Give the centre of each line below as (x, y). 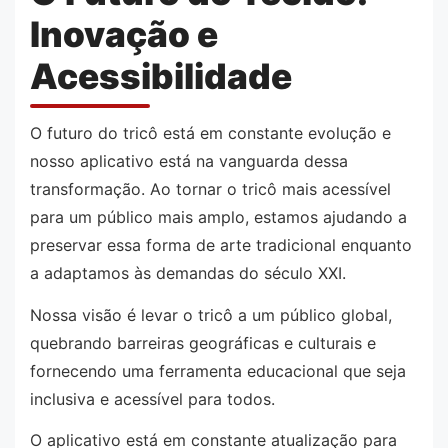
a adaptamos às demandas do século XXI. (188, 273)
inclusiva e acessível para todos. (152, 398)
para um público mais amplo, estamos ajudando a (218, 217)
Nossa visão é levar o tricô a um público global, (211, 314)
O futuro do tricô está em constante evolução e (210, 133)
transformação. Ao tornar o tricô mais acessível (210, 189)
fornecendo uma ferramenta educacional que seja (218, 370)
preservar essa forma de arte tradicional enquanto (221, 245)
